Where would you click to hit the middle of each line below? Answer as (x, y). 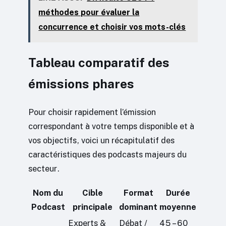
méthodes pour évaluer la (89, 12)
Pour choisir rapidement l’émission (92, 112)
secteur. (44, 169)
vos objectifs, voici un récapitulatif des (101, 140)
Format (138, 192)
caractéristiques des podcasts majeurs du (107, 155)
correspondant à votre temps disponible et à (111, 126)
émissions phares (81, 84)
